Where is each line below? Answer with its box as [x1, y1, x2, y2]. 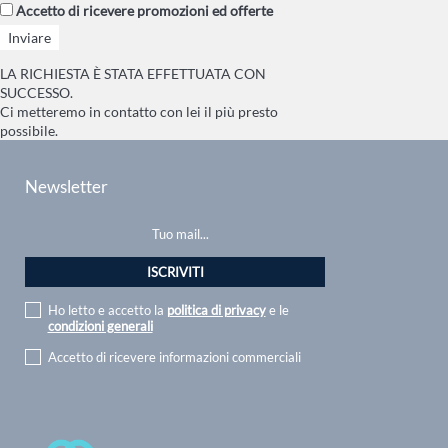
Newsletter [25, 175, 108, 197]
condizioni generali [47, 317, 153, 334]
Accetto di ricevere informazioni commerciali [47, 348, 301, 365]
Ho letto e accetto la [47, 301, 167, 318]
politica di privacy [166, 301, 266, 318]
